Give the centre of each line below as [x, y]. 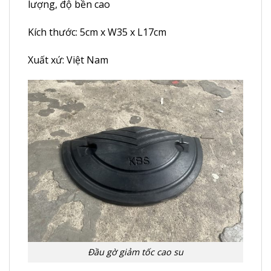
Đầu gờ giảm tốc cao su [135, 252]
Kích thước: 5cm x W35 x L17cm [97, 32]
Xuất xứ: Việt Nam [68, 60]
